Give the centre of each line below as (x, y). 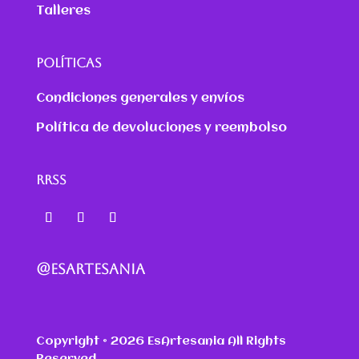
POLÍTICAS (69, 63)
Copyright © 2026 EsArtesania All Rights (161, 342)
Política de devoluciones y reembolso (161, 129)
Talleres (63, 12)
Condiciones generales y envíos (140, 99)
